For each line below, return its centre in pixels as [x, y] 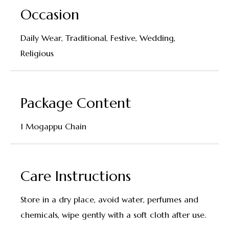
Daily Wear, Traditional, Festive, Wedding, [98, 38]
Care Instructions [76, 176]
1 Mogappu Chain [53, 127]
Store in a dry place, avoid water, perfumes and [109, 200]
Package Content [76, 103]
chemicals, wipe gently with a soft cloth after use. [113, 215]
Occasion [50, 15]
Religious [37, 53]
